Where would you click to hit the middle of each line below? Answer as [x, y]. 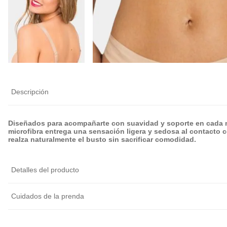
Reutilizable [200, 74]
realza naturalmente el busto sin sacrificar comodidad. [102, 139]
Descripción [30, 92]
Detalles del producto [45, 169]
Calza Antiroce [127, 55]
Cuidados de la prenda [48, 196]
